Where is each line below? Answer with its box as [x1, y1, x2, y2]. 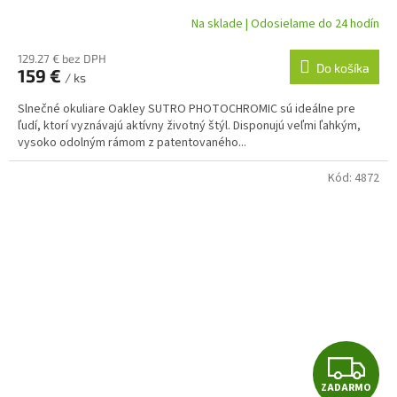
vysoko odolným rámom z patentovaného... [18, 134, 246, 152]
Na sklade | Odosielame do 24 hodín [191, 14, 379, 33]
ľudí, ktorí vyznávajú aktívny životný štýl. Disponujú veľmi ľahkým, [18, 117, 361, 136]
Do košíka [316, 60, 370, 76]
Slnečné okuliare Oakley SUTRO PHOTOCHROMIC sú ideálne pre [18, 100, 355, 119]
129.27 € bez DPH [18, 51, 106, 66]
